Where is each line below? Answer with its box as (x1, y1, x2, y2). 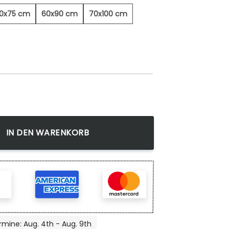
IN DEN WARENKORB (6, 127, 89, 139)
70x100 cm (89, 9, 127, 19)
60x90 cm (41, 9, 78, 19)
